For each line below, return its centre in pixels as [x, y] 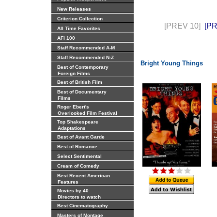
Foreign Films [71, 73]
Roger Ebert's [73, 107]
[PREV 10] [182, 26]
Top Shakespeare [77, 122]
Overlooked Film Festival [85, 113]
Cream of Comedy [78, 166]
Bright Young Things [171, 63]
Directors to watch [77, 197]
